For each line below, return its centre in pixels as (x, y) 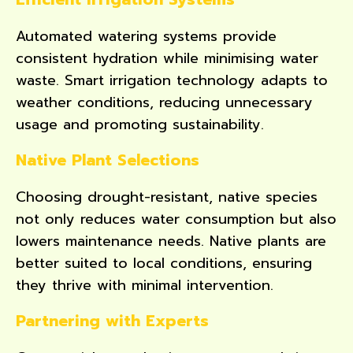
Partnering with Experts (112, 320)
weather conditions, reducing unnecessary (164, 102)
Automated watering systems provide (146, 36)
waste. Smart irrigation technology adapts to (172, 80)
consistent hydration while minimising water (167, 58)
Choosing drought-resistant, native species (167, 197)
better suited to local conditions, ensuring (164, 263)
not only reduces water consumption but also (176, 219)
